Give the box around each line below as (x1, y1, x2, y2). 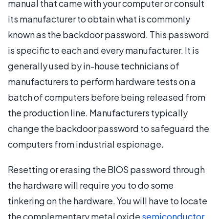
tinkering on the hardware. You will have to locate (8, 195, 207, 207)
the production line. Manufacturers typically (8, 107, 188, 119)
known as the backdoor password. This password (8, 29, 209, 41)
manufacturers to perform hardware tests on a (8, 76, 196, 88)
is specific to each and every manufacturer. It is (8, 44, 199, 56)
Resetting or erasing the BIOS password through (8, 164, 205, 175)
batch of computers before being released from (8, 91, 205, 103)
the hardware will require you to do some (8, 179, 174, 191)
